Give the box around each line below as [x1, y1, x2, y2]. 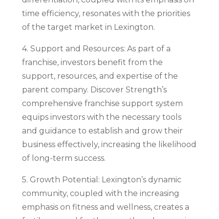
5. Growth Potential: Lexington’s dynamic [22, 175, 181, 184]
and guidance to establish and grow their [22, 126, 183, 135]
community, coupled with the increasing [22, 188, 179, 198]
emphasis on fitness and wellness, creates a [22, 202, 189, 212]
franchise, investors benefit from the [22, 57, 163, 67]
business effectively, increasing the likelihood [22, 139, 197, 149]
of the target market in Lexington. [22, 22, 155, 32]
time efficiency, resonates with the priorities [22, 8, 190, 18]
